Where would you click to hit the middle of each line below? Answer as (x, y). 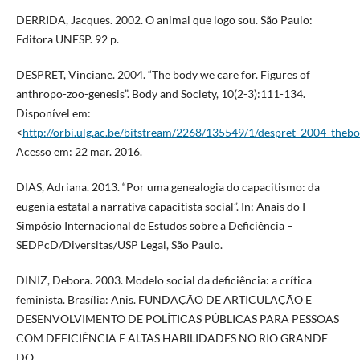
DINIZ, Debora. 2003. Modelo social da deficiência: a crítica (164, 280)
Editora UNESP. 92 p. (67, 39)
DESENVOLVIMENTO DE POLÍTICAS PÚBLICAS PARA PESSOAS (177, 319)
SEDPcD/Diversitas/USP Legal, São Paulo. (119, 245)
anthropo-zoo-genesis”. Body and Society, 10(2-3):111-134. (160, 94)
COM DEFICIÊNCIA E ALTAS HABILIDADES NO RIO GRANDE (172, 338)
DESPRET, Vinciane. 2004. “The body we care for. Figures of (163, 75)
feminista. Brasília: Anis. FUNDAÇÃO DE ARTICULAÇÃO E (164, 300)
